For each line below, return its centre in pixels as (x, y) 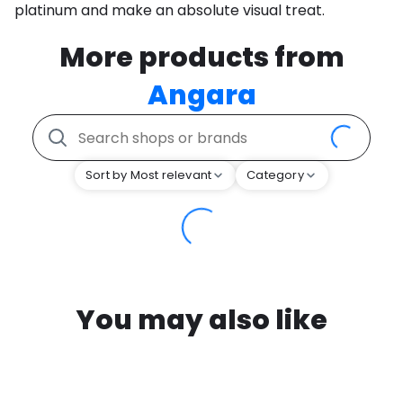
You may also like (201, 321)
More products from (201, 58)
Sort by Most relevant (149, 175)
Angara (201, 96)
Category (275, 175)
